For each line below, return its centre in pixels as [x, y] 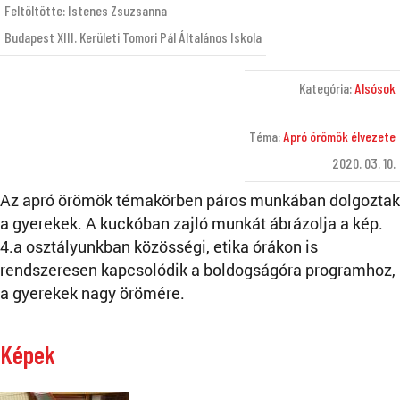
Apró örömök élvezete [339, 137]
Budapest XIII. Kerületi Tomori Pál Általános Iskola [133, 37]
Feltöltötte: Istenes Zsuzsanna [86, 11]
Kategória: [327, 88]
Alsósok [375, 88]
